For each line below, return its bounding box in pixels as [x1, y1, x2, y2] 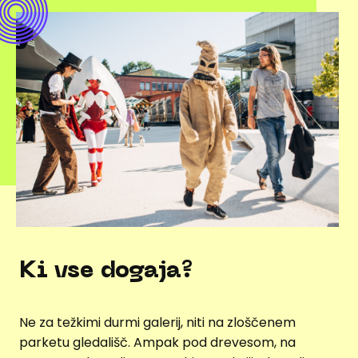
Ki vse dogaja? [19, 261, 193, 283]
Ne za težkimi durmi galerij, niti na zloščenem [19, 313, 296, 332]
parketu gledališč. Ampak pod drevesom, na [19, 333, 296, 352]
